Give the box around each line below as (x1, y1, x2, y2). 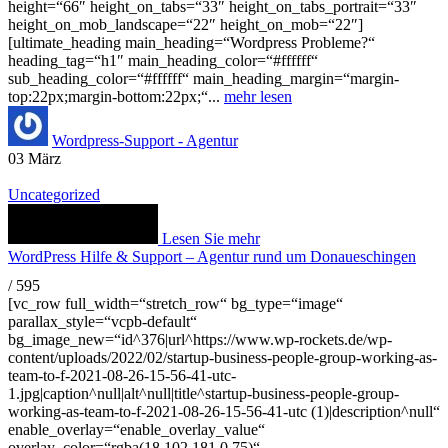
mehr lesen (224, 87, 292, 105)
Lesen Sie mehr (162, 229, 260, 247)
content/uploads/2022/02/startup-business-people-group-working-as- (8, 348, 437, 366)
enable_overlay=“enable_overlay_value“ (8, 420, 265, 438)
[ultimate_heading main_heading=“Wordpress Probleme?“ (8, 33, 375, 51)
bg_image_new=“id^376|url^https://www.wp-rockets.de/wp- (8, 330, 392, 348)
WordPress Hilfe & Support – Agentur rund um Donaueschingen (8, 247, 416, 265)
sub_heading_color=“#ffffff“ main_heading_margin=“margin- (8, 69, 399, 87)
